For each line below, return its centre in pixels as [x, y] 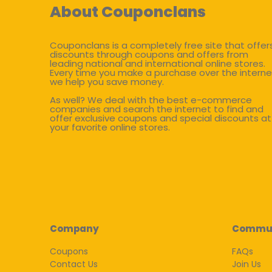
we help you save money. [107, 81]
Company [74, 228]
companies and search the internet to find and [157, 109]
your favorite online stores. [110, 127]
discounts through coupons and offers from [149, 54]
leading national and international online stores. [158, 63]
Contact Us [74, 264]
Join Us [246, 264]
